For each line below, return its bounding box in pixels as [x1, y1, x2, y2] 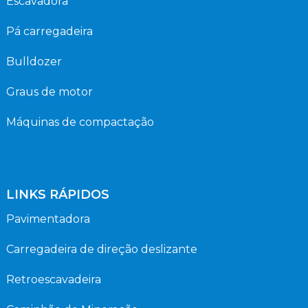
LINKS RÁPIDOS [5, 186, 109, 202]
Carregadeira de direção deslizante [5, 242, 197, 256]
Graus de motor [5, 85, 93, 98]
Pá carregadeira [5, 24, 93, 38]
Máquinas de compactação [5, 115, 154, 129]
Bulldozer [5, 54, 62, 68]
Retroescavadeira [5, 272, 101, 286]
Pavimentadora [5, 212, 90, 225]
